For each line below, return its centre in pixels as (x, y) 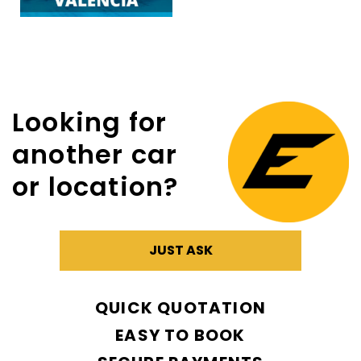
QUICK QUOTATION (180, 308)
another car (95, 155)
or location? (95, 187)
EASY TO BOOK (180, 336)
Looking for (90, 122)
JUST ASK (180, 251)
